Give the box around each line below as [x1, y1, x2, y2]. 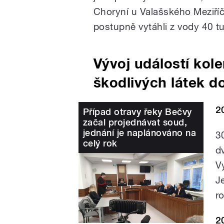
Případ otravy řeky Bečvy [83, 106, 192, 117]
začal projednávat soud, [83, 116, 187, 127]
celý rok [83, 137, 117, 148]
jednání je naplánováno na [83, 127, 196, 138]
